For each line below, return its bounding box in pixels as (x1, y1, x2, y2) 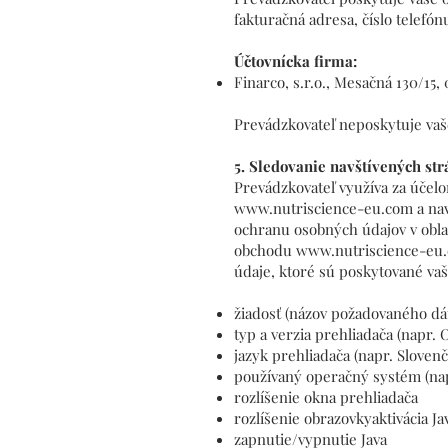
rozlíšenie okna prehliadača (234, 386, 418, 407)
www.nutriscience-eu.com (234, 197, 413, 218)
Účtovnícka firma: (234, 50, 357, 71)
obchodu (234, 239, 296, 260)
